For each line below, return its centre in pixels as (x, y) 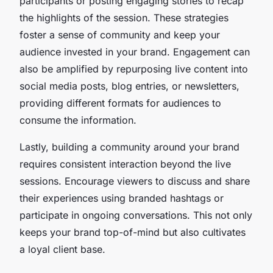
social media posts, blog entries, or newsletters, (129, 86)
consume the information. (78, 120)
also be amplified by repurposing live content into (134, 69)
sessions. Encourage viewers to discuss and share (135, 181)
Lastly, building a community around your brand (129, 147)
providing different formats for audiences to (120, 103)
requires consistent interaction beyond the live (125, 164)
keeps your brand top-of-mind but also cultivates (133, 232)
